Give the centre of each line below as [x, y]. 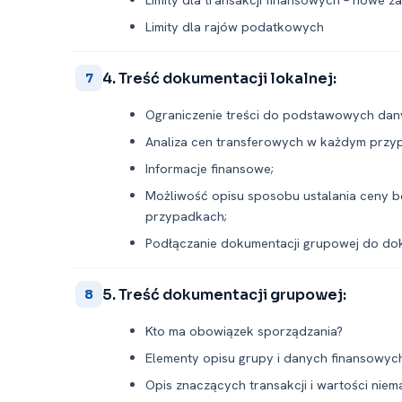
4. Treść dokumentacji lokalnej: [219, 78]
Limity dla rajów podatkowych [235, 26]
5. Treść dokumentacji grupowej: [224, 294]
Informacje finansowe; [210, 168]
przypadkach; [186, 216]
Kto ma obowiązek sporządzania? [244, 331]
